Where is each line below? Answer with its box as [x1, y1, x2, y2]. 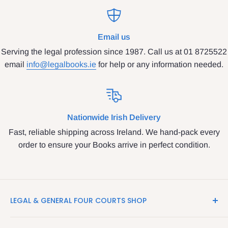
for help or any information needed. [96, 60, 223, 69]
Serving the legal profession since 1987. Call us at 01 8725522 [1, 47, 227, 56]
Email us [98, 32, 130, 41]
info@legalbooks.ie [26, 60, 96, 69]
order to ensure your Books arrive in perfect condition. [18, 140, 210, 149]
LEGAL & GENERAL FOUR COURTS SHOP [10, 195, 147, 206]
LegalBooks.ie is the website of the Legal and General [10, 216, 205, 225]
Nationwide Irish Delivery [67, 112, 161, 122]
